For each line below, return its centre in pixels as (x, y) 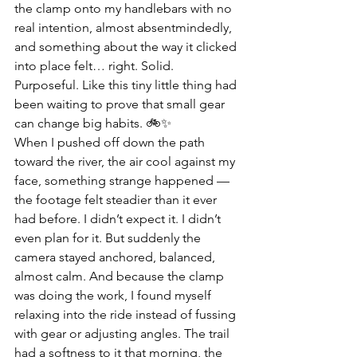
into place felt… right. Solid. (96, 66)
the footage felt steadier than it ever (117, 200)
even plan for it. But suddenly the (109, 238)
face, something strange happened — (124, 180)
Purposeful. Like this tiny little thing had (127, 85)
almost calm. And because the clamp (121, 276)
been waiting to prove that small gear (121, 104)
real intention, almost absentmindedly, (125, 27)
